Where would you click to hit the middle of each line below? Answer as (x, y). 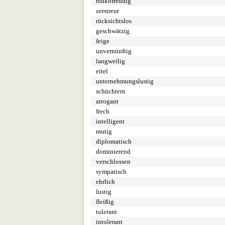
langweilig (110, 61)
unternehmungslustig (125, 81)
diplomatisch (114, 141)
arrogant (107, 101)
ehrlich (105, 182)
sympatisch (111, 172)
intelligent (110, 121)
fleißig (105, 202)
